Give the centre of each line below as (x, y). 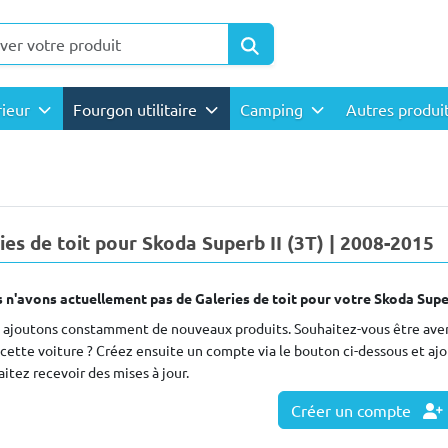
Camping (273, 109)
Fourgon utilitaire (137, 109)
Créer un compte (352, 410)
